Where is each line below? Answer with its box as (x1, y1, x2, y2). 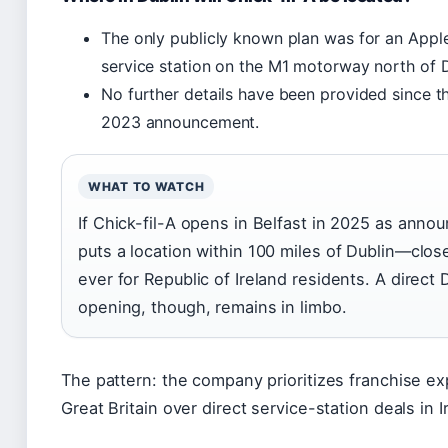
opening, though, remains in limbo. (78, 296, 347, 317)
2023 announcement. (101, 111, 260, 132)
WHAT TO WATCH (88, 178, 205, 194)
